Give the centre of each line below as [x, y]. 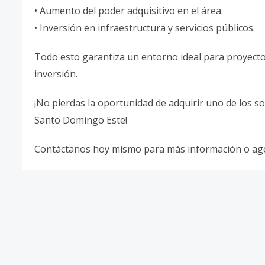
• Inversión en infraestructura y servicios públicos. [145, 28]
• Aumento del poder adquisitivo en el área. [129, 11]
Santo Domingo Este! [81, 120]
